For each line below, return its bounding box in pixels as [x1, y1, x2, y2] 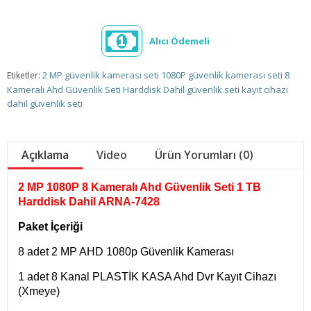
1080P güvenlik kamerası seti [161, 68, 283, 81]
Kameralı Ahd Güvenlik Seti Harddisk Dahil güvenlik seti [7, 83, 239, 96]
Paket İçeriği [18, 220, 85, 233]
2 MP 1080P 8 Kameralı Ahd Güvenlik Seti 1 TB [18, 180, 261, 193]
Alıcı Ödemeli [149, 35, 210, 48]
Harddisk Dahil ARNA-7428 [18, 195, 160, 208]
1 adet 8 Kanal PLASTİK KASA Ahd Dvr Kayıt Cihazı [18, 270, 276, 283]
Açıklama [22, 146, 69, 162]
